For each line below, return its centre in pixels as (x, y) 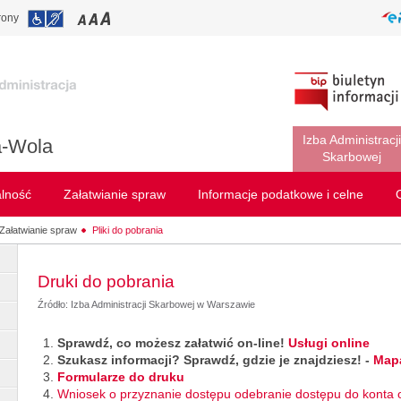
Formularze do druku (121, 377)
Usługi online (329, 343)
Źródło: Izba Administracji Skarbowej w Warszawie (146, 304)
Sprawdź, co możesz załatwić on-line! (173, 343)
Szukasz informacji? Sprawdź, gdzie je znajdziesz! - (215, 360)
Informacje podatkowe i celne (281, 194)
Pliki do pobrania (128, 230)
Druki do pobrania (106, 282)
